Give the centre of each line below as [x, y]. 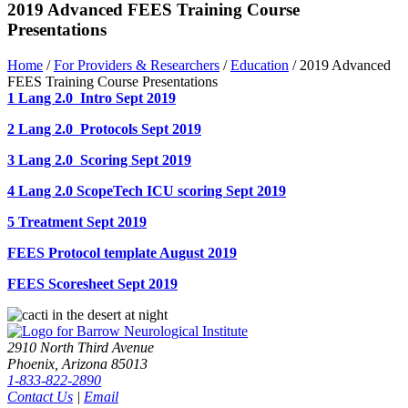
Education [260, 65]
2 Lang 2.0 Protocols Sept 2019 [104, 128]
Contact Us [40, 396]
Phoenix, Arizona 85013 [77, 363]
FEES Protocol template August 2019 [122, 252]
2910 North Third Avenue [81, 347]
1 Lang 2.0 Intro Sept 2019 [92, 97]
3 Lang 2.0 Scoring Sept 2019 [99, 159]
